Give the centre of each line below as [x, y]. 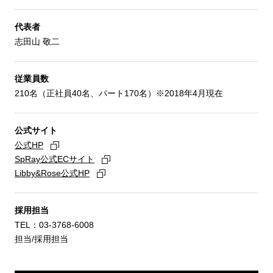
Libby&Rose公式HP [52, 173]
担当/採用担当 [41, 239]
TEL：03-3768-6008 [54, 225]
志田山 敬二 [37, 42]
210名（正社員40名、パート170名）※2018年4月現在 [119, 94]
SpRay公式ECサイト [55, 159]
